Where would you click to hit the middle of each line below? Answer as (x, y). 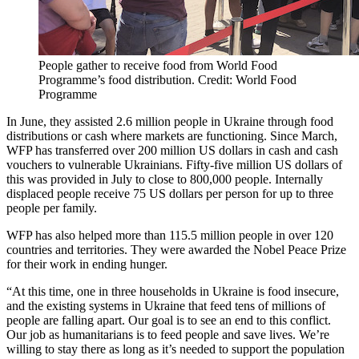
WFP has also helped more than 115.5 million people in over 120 (170, 235)
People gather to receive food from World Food (158, 65)
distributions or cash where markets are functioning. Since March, (172, 135)
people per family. (52, 208)
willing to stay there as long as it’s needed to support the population (175, 349)
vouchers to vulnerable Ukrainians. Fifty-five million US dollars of (174, 164)
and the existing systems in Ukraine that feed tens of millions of (166, 305)
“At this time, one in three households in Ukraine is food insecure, (173, 291)
